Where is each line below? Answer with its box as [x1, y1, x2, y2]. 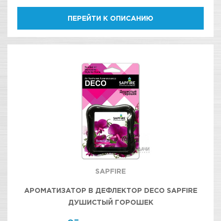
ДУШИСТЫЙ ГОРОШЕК [68, 198, 153, 206]
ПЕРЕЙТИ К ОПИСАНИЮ [68, 14, 153, 22]
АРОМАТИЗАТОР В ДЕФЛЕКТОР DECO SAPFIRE [24, 186, 197, 194]
